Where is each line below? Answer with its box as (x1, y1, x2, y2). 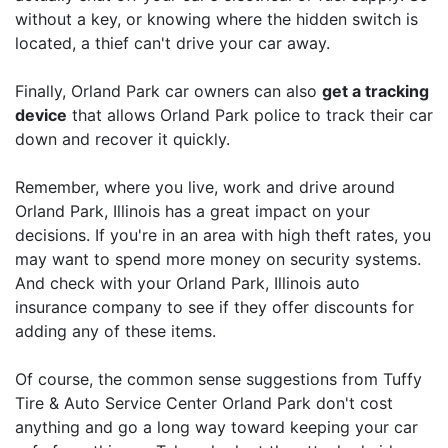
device (15, 104, 67, 125)
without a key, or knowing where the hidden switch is (15, 8, 418, 29)
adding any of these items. (15, 320, 216, 341)
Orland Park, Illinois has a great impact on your (15, 200, 370, 221)
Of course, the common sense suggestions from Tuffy (15, 368, 422, 389)
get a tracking (322, 80, 429, 101)
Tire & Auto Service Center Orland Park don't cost (15, 392, 393, 413)
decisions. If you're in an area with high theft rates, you (15, 224, 431, 245)
